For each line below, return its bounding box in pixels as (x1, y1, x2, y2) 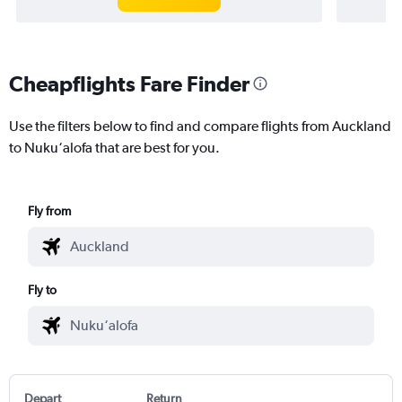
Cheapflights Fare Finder (9, 70, 249, 96)
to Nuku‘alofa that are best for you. (9, 138, 220, 156)
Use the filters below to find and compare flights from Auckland (9, 117, 391, 135)
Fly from (28, 203, 72, 218)
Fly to (28, 282, 57, 297)
